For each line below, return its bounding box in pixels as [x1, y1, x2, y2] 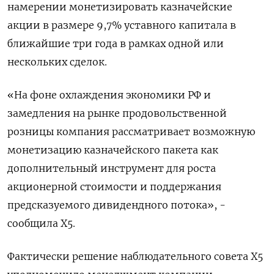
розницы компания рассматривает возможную [7, 125, 255, 138]
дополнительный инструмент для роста [7, 162, 216, 174]
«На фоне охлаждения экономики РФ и [7, 89, 211, 101]
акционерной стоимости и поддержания [7, 180, 221, 193]
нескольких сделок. [7, 56, 107, 68]
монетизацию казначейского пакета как [7, 144, 218, 156]
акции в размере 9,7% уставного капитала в [7, 19, 236, 31]
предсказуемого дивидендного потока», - [7, 199, 226, 211]
